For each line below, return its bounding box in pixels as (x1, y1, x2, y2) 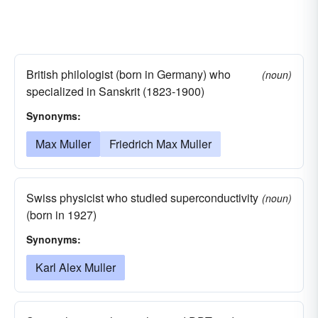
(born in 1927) (26, 207, 97, 223)
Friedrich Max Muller (109, 136, 212, 152)
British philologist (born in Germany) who (26, 66, 231, 82)
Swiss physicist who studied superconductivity (26, 190, 258, 206)
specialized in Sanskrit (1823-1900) (26, 83, 204, 99)
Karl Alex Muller (35, 259, 116, 275)
